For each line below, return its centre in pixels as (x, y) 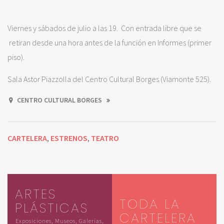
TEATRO (105, 138)
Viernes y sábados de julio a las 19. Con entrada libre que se (104, 28)
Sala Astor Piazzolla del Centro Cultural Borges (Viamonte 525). (109, 79)
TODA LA (150, 204)
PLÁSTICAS (52, 208)
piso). (17, 57)
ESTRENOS (69, 138)
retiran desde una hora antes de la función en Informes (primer (109, 42)
